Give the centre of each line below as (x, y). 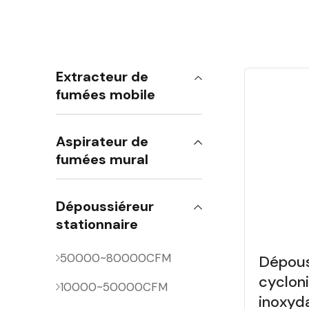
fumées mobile (106, 94)
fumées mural (102, 159)
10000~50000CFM (114, 287)
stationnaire (97, 224)
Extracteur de (102, 77)
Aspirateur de (102, 141)
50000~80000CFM (116, 258)
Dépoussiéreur (105, 206)
